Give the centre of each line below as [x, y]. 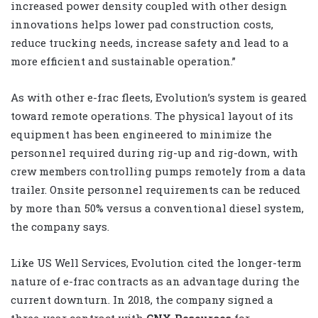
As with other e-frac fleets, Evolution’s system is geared [159, 97]
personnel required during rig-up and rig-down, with [154, 152]
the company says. [60, 226]
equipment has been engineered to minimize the [141, 134]
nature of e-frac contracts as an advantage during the [155, 281]
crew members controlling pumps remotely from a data [158, 171]
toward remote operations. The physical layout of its [152, 115]
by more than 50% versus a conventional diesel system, [157, 208]
